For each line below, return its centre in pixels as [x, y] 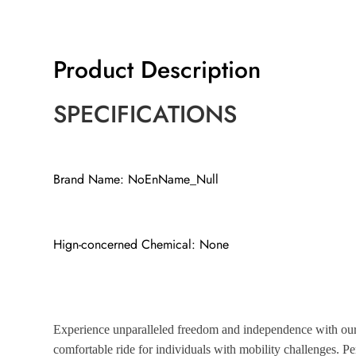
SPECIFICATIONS [145, 114]
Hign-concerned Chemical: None [141, 245]
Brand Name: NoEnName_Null [136, 180]
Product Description [157, 70]
